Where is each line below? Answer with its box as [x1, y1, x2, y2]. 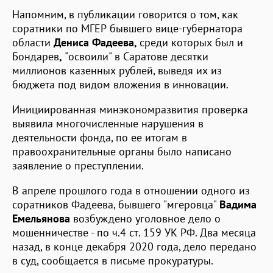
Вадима [219, 197, 257, 211]
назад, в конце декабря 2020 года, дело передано [12, 239, 257, 253]
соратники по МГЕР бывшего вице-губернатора [12, 21, 243, 35]
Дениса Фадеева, [54, 35, 140, 49]
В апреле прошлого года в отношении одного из [12, 183, 250, 197]
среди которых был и [140, 35, 243, 49]
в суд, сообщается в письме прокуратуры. [12, 253, 213, 268]
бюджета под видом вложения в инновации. [12, 77, 229, 91]
